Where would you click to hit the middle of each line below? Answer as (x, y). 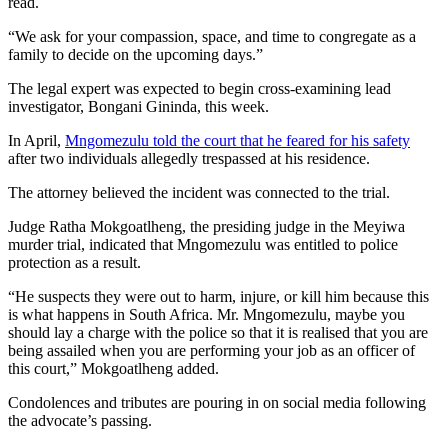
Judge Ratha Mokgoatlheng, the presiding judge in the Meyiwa (206, 227)
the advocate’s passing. (80, 421)
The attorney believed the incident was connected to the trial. (199, 193)
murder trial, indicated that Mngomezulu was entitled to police (203, 245)
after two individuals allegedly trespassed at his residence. (189, 159)
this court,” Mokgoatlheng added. (113, 369)
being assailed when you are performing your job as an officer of (211, 351)
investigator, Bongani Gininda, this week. (138, 107)
